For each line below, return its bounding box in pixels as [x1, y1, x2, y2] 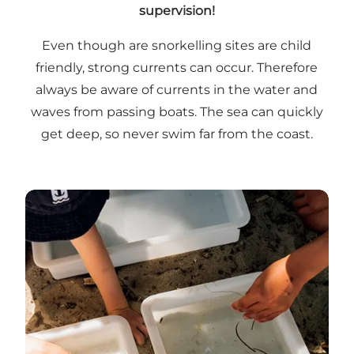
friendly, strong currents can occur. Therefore [36, 59, 318, 75]
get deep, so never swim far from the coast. [40, 126, 313, 141]
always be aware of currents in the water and [36, 81, 318, 97]
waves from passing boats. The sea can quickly [30, 104, 323, 119]
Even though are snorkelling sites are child [42, 37, 312, 53]
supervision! [138, 2, 215, 18]
